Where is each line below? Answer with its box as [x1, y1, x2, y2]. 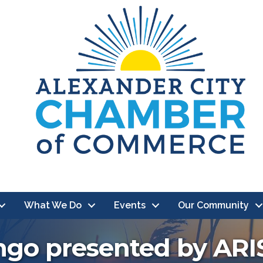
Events [113, 200, 146, 211]
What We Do [23, 200, 82, 211]
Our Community [177, 200, 249, 211]
